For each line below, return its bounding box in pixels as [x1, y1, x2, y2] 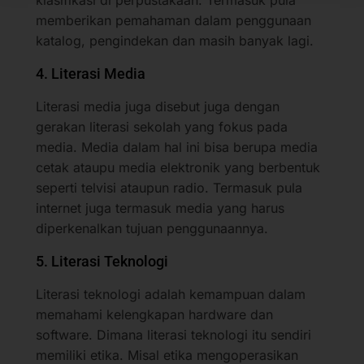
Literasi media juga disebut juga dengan [36, 97, 279, 115]
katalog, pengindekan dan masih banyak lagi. [36, 32, 314, 49]
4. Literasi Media [36, 64, 145, 82]
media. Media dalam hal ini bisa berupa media [36, 138, 318, 155]
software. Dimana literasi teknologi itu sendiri [36, 326, 311, 343]
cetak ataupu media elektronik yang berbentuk [36, 158, 320, 175]
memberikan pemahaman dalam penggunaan [36, 11, 311, 28]
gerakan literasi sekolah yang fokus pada [36, 118, 288, 135]
